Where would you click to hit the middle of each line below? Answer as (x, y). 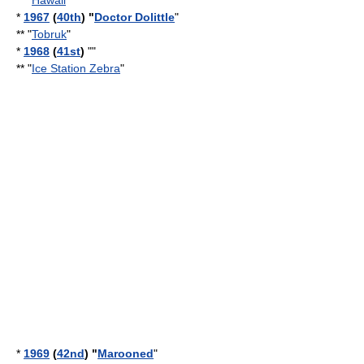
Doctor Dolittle (134, 17)
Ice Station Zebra (76, 68)
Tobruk (49, 34)
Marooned (126, 353)
